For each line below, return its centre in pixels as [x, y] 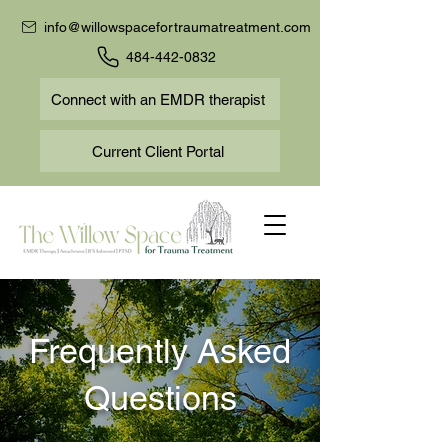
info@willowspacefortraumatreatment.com [177, 27]
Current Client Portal [158, 151]
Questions [160, 398]
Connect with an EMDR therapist [158, 99]
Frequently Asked [160, 351]
